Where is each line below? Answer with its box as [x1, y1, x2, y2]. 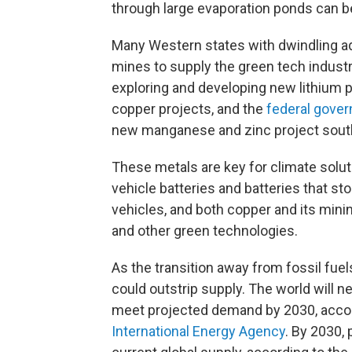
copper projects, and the [112, 101, 266, 117]
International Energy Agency [112, 323, 285, 339]
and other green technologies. [112, 222, 298, 239]
